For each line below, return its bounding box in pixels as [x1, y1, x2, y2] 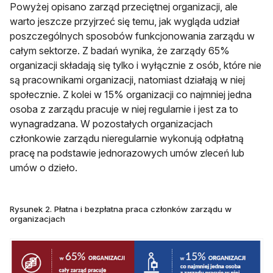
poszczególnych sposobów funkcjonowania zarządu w [10, 29, 255, 42]
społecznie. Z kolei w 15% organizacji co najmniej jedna [10, 88, 252, 101]
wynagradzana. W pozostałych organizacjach [10, 117, 213, 130]
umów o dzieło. [10, 161, 77, 174]
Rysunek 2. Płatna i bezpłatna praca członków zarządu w [10, 204, 232, 214]
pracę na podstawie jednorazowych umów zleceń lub [10, 146, 244, 159]
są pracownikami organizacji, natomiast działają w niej [10, 73, 245, 86]
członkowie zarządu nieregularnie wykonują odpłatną [10, 132, 244, 144]
